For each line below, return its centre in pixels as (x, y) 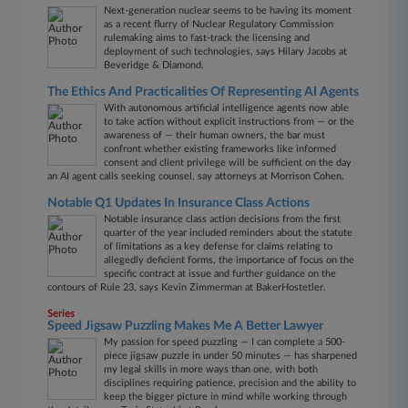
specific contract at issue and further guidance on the (220, 274)
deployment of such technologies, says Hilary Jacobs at (226, 51)
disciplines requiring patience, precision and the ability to (230, 383)
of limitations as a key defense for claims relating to (219, 246)
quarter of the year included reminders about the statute (229, 233)
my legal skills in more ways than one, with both (211, 369)
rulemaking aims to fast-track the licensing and (207, 38)
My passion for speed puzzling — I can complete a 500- (225, 342)
